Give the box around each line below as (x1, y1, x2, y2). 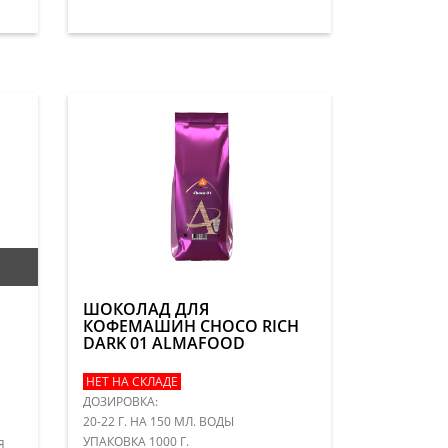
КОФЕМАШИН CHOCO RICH (83, 314, 300, 337)
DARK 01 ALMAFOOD (83, 331, 246, 354)
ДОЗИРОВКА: (83, 392, 159, 410)
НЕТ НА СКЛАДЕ (83, 372, 182, 390)
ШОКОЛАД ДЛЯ (83, 297, 210, 320)
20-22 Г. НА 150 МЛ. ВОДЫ (83, 412, 238, 430)
